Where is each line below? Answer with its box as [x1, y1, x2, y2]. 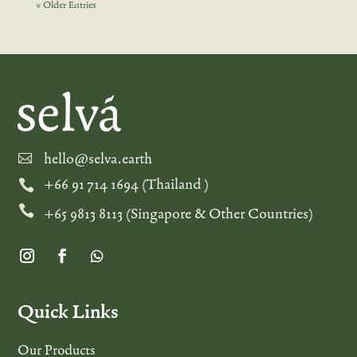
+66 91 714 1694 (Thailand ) [43, 174, 209, 195]
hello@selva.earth [43, 148, 152, 170]
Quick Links [18, 298, 120, 326]
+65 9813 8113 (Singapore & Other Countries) [43, 203, 313, 225]
